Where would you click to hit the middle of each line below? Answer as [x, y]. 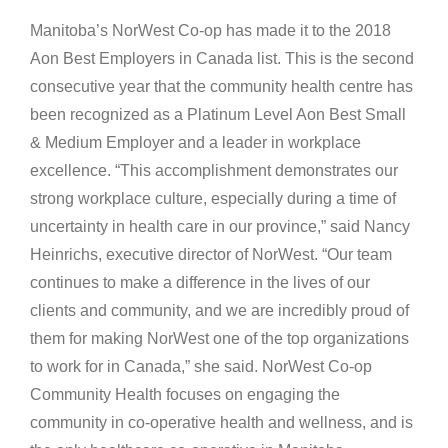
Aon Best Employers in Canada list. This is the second [222, 59]
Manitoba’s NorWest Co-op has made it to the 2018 [210, 31]
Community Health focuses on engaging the [185, 395]
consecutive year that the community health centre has [221, 87]
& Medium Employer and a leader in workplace [195, 143]
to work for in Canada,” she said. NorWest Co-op [201, 367]
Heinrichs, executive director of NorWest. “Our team [211, 255]
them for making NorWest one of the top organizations [219, 339]
